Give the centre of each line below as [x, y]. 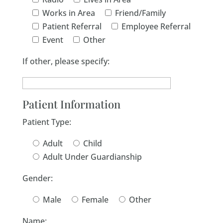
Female [95, 200]
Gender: [37, 178]
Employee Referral [156, 26]
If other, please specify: [66, 61]
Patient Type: [47, 122]
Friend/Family [140, 13]
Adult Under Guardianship [92, 157]
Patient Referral [72, 26]
